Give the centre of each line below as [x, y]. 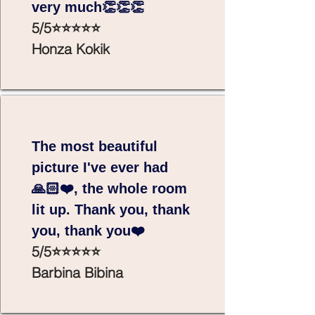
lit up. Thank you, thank [111, 210]
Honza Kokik [71, 49]
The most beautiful [95, 146]
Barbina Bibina [77, 272]
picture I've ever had [100, 167]
